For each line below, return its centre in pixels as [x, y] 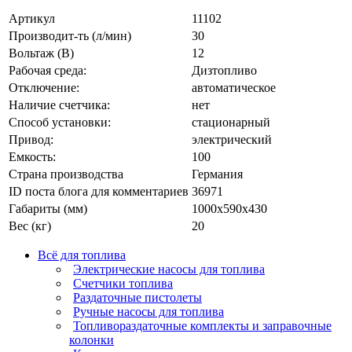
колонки [92, 340]
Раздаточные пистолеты [137, 298]
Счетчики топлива [123, 284]
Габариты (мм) [48, 209]
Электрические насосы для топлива [169, 269]
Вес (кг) [30, 226]
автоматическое [234, 88]
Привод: [31, 140]
